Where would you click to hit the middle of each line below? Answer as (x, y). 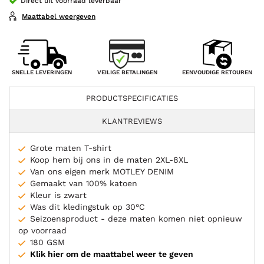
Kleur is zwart (58, 195)
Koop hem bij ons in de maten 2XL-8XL (109, 160)
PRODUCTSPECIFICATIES (132, 98)
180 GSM (47, 242)
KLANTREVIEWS (132, 121)
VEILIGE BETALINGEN (127, 72)
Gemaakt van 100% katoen (84, 184)
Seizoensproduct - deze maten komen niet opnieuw (136, 219)
